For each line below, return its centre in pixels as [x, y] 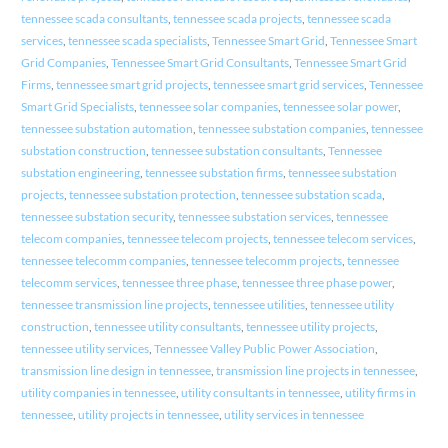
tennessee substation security [96, 217]
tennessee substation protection [152, 195]
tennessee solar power [340, 107]
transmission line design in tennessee [115, 371]
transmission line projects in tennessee [315, 371]
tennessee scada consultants [94, 19]
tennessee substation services [254, 217]
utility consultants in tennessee [260, 393]
